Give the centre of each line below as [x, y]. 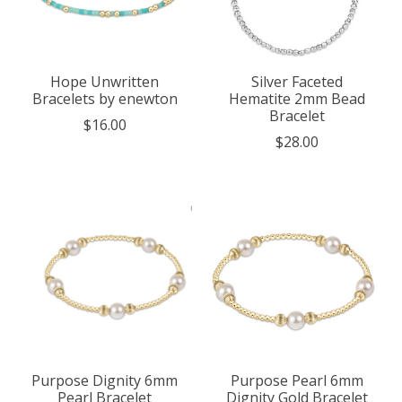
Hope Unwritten [105, 82]
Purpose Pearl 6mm [297, 381]
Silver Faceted [297, 82]
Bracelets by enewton [105, 99]
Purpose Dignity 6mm [105, 381]
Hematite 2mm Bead [297, 99]
